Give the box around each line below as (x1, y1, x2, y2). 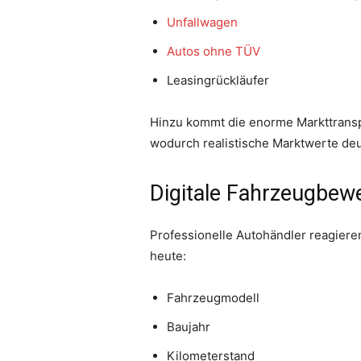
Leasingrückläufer (167, 73, 269, 89)
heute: (150, 248, 186, 264)
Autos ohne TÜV (167, 44, 260, 60)
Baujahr (167, 319, 210, 335)
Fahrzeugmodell (167, 290, 259, 306)
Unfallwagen (167, 15, 238, 31)
